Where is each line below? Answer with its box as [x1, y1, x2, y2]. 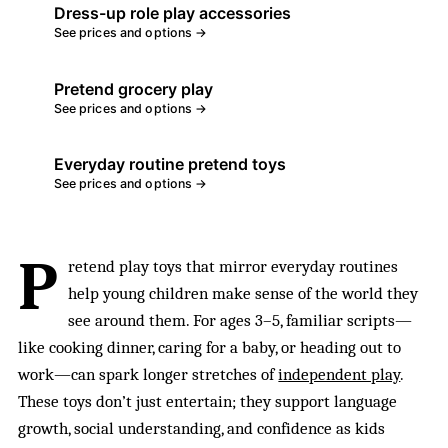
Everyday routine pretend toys [53, 154, 286, 175]
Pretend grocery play [53, 78, 213, 99]
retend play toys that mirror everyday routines [67, 257, 398, 277]
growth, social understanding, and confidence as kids [18, 419, 386, 439]
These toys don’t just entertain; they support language [18, 392, 398, 412]
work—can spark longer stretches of [18, 365, 279, 385]
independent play [278, 365, 401, 385]
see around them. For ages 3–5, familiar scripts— [67, 311, 412, 331]
